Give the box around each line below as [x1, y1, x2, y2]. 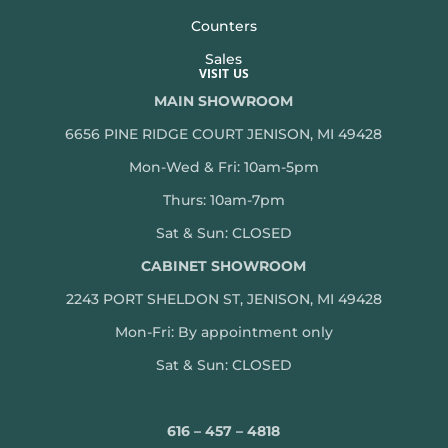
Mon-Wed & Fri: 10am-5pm [128, 157, 319, 176]
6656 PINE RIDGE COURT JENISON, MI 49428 [65, 124, 383, 143]
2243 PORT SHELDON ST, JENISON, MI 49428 [65, 289, 382, 308]
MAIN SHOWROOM [154, 91, 294, 110]
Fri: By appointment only [151, 322, 333, 341]
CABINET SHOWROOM [141, 256, 307, 275]
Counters [190, 16, 257, 35]
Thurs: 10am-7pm [162, 190, 285, 209]
